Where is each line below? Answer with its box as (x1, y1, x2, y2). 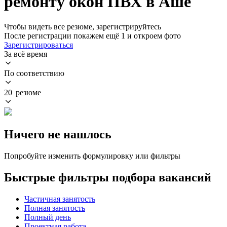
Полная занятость (24, 203, 85, 212)
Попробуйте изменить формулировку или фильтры (4, 151, 180, 160)
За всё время (4, 49, 47, 58)
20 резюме (4, 88, 41, 97)
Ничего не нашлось (4, 127, 111, 141)
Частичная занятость (24, 194, 95, 203)
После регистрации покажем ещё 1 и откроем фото (4, 31, 181, 40)
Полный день (24, 212, 71, 221)
